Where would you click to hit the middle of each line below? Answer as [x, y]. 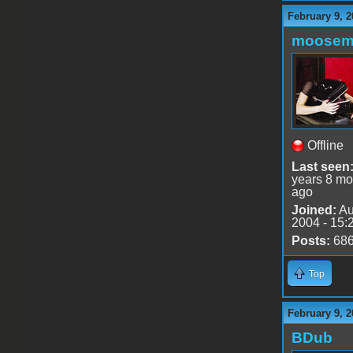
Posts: [310, 240]
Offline [325, 145]
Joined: [314, 210]
